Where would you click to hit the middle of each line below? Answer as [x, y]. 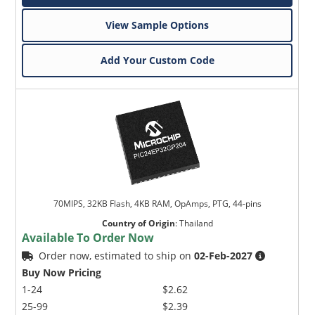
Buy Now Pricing [62, 272]
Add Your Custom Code [157, 60]
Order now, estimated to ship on [117, 255]
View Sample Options [157, 25]
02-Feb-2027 [224, 255]
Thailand [196, 223]
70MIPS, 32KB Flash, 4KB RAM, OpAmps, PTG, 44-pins [157, 203]
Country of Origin [138, 223]
